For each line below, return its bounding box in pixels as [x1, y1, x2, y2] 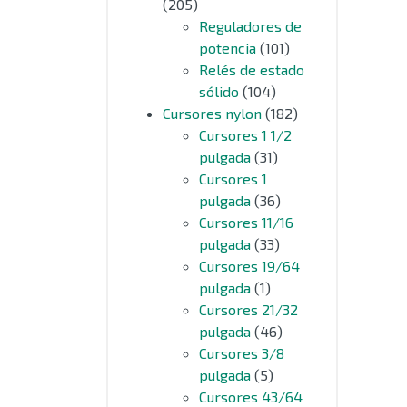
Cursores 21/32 [199, 301, 298, 318]
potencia [199, 39, 256, 56]
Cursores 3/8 [199, 344, 284, 362]
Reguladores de [199, 17, 302, 35]
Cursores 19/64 [199, 257, 300, 274]
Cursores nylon [163, 104, 262, 122]
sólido [199, 83, 239, 100]
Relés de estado [199, 61, 304, 78]
